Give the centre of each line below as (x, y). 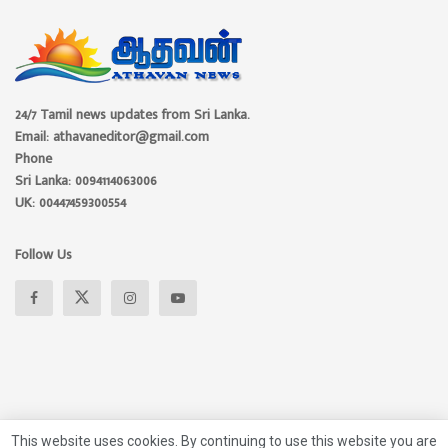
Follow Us (43, 254)
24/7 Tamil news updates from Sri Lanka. (132, 114)
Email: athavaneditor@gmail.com (112, 136)
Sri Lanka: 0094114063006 (86, 180)
